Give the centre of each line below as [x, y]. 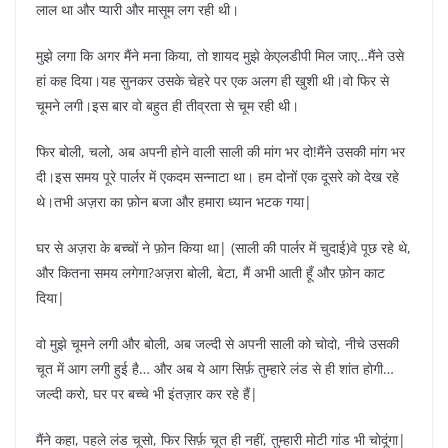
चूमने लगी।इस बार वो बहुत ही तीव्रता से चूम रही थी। [167, 105]
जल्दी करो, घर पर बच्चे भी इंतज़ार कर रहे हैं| [147, 393]
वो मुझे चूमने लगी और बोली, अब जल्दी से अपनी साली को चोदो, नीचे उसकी [217, 343]
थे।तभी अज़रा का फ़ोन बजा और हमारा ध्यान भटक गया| [174, 201]
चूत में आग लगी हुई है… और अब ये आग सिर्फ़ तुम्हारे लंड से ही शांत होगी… [215, 368]
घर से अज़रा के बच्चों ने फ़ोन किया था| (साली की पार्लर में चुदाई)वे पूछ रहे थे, [223, 247]
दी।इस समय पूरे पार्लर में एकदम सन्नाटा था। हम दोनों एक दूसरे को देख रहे [217, 176]
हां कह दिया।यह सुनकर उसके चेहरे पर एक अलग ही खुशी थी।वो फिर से [212, 80]
